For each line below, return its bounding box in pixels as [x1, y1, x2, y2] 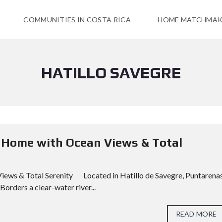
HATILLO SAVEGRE [41, 63, 181, 82]
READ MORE [176, 210, 217, 218]
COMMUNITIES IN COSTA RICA [23, 15, 131, 24]
